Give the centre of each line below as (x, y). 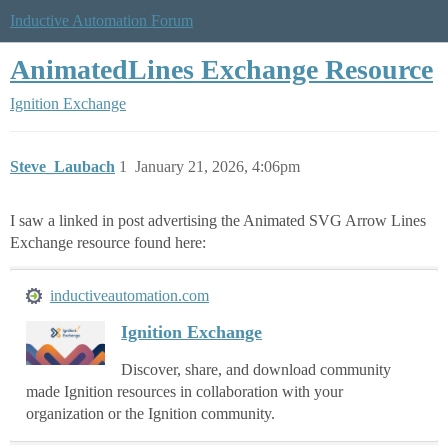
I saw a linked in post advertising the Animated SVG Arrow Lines (218, 220)
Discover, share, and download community (256, 369)
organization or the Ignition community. (150, 413)
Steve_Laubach (62, 166)
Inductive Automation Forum (101, 20)
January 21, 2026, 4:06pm (217, 166)
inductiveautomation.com (129, 295)
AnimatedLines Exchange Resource (221, 69)
